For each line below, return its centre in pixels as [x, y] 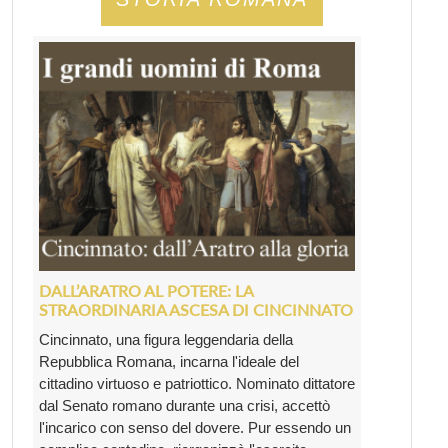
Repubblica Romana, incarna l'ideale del [169, 362]
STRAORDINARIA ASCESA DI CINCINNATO [196, 310]
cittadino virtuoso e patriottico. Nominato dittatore [197, 384]
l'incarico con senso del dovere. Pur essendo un [195, 428]
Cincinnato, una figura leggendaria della [166, 340]
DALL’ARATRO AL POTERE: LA [146, 291]
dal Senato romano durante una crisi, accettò [184, 406]
